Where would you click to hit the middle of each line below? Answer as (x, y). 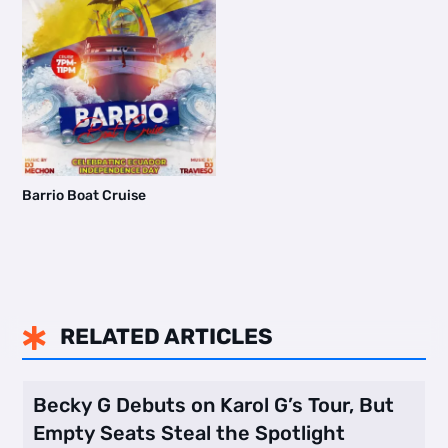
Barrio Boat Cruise (84, 196)
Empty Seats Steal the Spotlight (189, 432)
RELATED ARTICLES (166, 336)
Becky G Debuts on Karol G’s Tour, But (214, 404)
